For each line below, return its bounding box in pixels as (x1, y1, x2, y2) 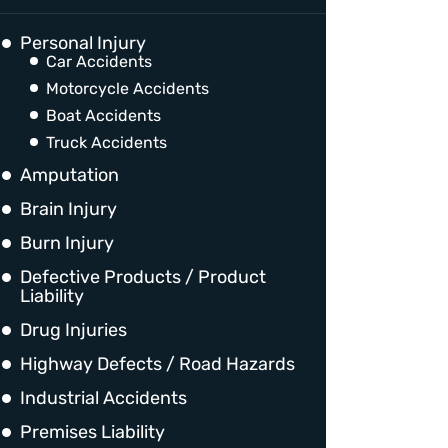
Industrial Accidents (20, 387, 187, 409)
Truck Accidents (46, 133, 167, 152)
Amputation (20, 164, 119, 186)
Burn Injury (20, 232, 114, 254)
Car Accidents (46, 52, 152, 71)
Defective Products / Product (20, 266, 266, 288)
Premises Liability (20, 421, 165, 443)
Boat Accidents (46, 106, 161, 125)
